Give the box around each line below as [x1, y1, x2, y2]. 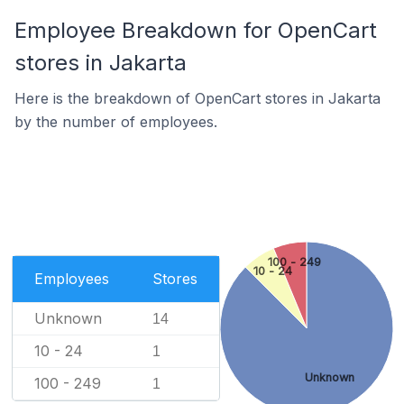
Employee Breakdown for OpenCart [14, 17, 377, 43]
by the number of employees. [14, 113, 217, 131]
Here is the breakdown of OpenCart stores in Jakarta [14, 89, 381, 107]
